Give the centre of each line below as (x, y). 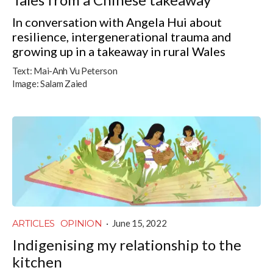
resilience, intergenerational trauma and (122, 36)
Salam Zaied (63, 83)
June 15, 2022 (140, 223)
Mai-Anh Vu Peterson (76, 70)
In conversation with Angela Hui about (117, 22)
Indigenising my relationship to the (127, 244)
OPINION (81, 223)
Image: (26, 83)
